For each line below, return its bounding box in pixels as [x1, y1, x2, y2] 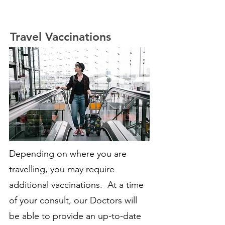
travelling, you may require [9, 164, 115, 175]
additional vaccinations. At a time [9, 179, 144, 190]
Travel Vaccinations [10, 30, 111, 44]
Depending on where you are [9, 148, 127, 159]
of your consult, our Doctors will [9, 195, 137, 206]
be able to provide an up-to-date [9, 210, 141, 221]
